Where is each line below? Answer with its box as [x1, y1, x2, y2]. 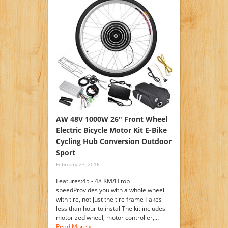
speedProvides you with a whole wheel [55, 185, 164, 194]
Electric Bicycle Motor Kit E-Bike [55, 125, 167, 135]
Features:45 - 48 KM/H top [55, 176, 130, 185]
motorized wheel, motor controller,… [55, 213, 159, 222]
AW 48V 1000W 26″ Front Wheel [55, 113, 167, 124]
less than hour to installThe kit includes [55, 204, 165, 213]
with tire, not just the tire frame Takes [55, 194, 162, 204]
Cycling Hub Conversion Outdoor [55, 136, 172, 146]
